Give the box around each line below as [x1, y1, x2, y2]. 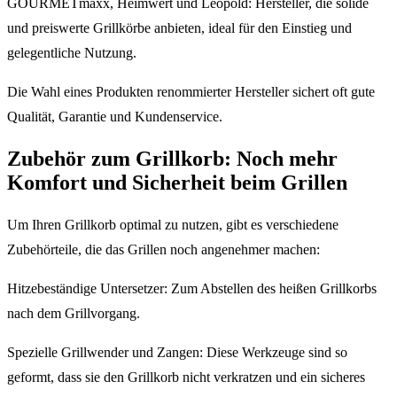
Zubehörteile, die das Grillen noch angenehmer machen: [7, 242, 320, 257]
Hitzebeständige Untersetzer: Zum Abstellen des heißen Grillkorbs [7, 281, 377, 296]
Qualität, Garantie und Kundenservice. [7, 109, 222, 125]
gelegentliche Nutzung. [7, 45, 136, 61]
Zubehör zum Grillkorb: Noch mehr [7, 147, 338, 171]
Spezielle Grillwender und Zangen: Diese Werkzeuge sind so [7, 345, 347, 360]
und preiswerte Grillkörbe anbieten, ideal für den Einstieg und [7, 20, 352, 36]
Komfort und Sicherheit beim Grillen [7, 171, 347, 195]
